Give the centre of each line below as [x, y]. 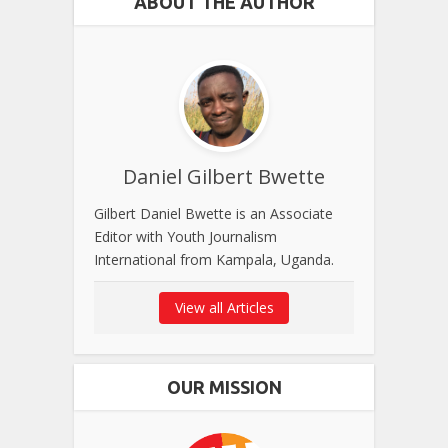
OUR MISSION [224, 387]
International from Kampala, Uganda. [214, 260]
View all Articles [224, 308]
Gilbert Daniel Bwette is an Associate [213, 214]
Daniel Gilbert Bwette [224, 177]
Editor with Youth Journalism [185, 237]
